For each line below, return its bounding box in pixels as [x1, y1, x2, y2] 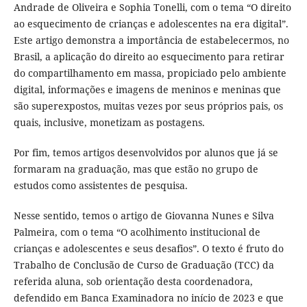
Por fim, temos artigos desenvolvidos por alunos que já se [13, 146, 278, 160]
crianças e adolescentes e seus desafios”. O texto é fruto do [13, 242, 284, 256]
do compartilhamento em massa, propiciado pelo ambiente [13, 66, 286, 80]
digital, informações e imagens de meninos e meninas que [13, 83, 281, 97]
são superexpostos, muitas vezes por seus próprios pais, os [13, 99, 283, 113]
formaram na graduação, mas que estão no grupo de [13, 162, 258, 176]
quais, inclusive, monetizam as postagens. [13, 116, 205, 130]
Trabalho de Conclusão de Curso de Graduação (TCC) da [13, 258, 274, 272]
